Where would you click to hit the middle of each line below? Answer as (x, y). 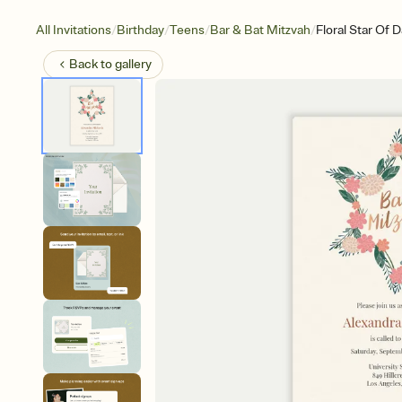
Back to (92, 64)
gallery (133, 64)
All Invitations (74, 30)
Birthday (140, 30)
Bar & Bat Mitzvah (260, 30)
